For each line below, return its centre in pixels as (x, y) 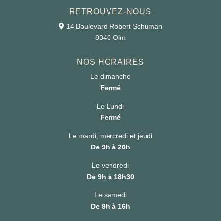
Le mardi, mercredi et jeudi (110, 136)
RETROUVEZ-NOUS (110, 12)
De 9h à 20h (110, 147)
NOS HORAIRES (110, 62)
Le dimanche (110, 77)
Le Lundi (110, 106)
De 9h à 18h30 (110, 177)
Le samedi (110, 195)
